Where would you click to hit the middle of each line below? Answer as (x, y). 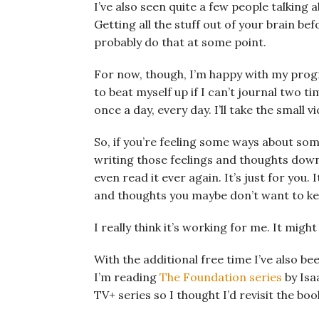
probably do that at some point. (180, 42)
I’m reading (127, 277)
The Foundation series (221, 277)
